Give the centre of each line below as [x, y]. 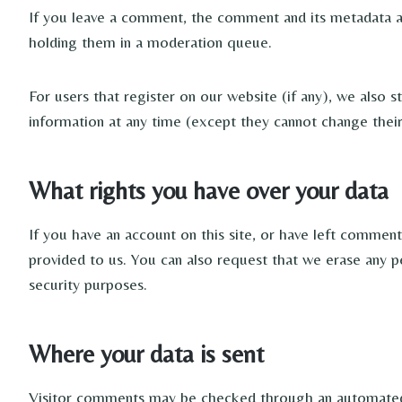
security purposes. [88, 284]
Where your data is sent [146, 354]
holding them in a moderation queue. [150, 42]
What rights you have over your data [209, 190]
